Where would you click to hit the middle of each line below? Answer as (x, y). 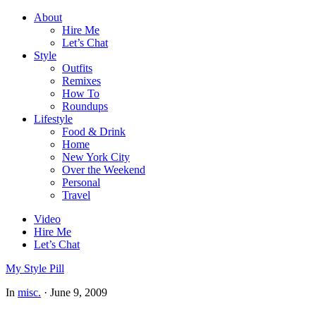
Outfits (77, 68)
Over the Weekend (104, 170)
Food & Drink (94, 132)
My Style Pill (35, 268)
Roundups (85, 106)
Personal (81, 182)
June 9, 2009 (79, 292)
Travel (76, 195)
